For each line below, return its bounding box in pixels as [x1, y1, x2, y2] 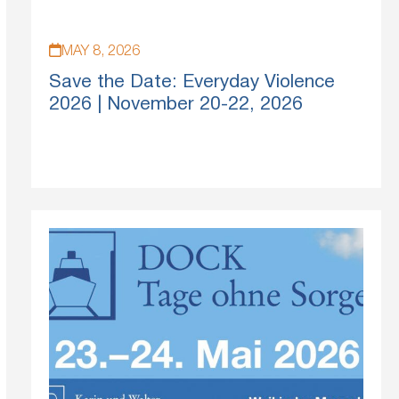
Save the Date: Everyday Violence [48, 74, 335, 92]
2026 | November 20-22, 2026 [48, 96, 303, 114]
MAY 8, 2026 [61, 45, 140, 59]
